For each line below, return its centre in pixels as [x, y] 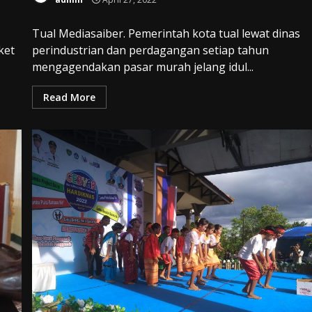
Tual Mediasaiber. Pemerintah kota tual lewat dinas [166, 33]
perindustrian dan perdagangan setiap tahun [151, 50]
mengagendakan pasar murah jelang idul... [143, 67]
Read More [70, 97]
